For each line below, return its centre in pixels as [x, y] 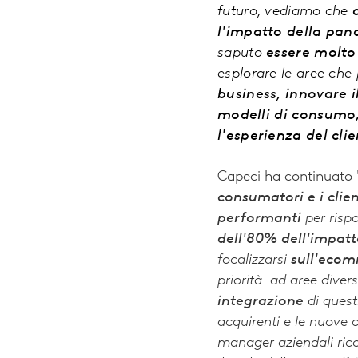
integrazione [261, 302]
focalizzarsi [254, 261]
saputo [242, 54]
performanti [259, 219]
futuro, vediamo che [285, 12]
